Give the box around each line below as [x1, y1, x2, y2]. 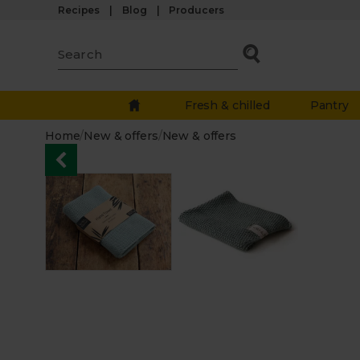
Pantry [309, 98, 349, 112]
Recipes [58, 4, 100, 16]
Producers [169, 4, 224, 16]
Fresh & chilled [184, 98, 270, 112]
